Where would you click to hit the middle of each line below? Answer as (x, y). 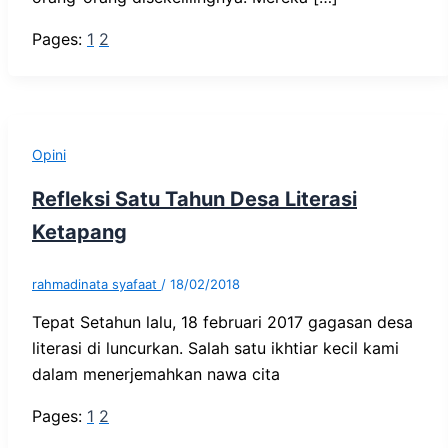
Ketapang (79, 232)
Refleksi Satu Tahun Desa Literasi (194, 199)
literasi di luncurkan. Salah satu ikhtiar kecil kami (215, 348)
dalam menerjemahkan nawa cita (156, 374)
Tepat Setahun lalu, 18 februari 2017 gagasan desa (222, 322)
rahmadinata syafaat (96, 284)
